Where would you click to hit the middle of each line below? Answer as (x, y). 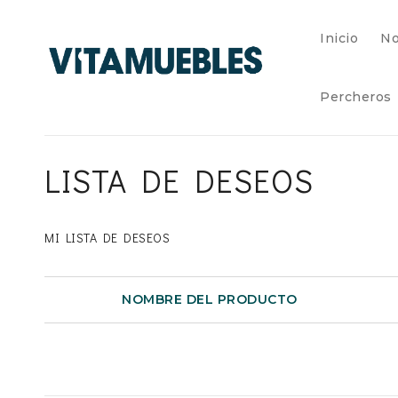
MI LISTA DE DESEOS (107, 238)
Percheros (356, 97)
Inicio (339, 38)
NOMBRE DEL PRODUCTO (210, 300)
